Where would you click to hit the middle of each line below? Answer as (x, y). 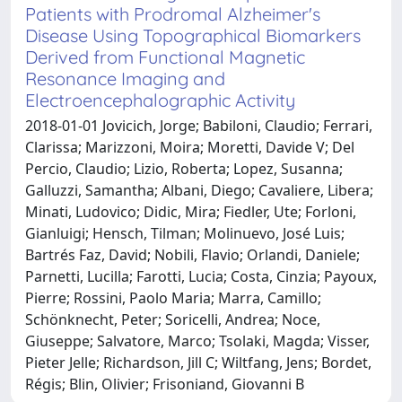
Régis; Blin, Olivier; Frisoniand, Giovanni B (165, 384)
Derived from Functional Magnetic (165, 57)
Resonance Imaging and (125, 78)
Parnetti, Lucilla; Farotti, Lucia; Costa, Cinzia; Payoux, (201, 276)
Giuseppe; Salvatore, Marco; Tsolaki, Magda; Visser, (197, 341)
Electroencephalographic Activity (160, 100)
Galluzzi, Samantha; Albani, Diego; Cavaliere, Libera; (199, 190)
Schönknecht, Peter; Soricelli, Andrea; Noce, (173, 319)
